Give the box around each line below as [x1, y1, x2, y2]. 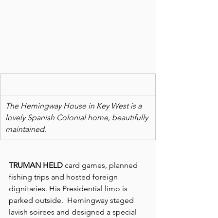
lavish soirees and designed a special [9, 207, 139, 217]
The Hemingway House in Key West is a [5, 101, 144, 110]
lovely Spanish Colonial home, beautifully [5, 112, 150, 122]
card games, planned [63, 160, 140, 170]
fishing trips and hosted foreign [9, 172, 120, 182]
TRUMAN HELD [9, 160, 63, 170]
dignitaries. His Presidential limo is [9, 183, 129, 193]
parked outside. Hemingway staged [9, 195, 136, 205]
